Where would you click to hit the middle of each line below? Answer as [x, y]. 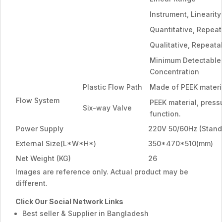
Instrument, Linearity [185, 14]
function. [165, 114]
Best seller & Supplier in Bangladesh [85, 213]
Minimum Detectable [185, 60]
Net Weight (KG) [43, 158]
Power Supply [40, 129]
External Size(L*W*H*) [56, 143]
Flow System [38, 100]
